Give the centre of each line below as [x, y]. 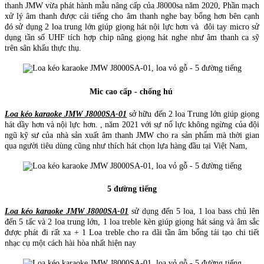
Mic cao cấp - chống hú [132, 91]
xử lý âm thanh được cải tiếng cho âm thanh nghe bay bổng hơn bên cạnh [132, 16]
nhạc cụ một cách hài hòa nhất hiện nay [70, 243]
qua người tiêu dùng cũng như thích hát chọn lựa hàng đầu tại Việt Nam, [127, 146]
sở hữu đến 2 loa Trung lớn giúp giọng [193, 114]
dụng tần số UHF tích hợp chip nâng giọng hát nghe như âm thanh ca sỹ [132, 38]
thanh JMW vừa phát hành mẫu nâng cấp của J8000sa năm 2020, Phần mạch [132, 6]
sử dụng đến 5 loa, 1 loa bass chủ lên [194, 211]
